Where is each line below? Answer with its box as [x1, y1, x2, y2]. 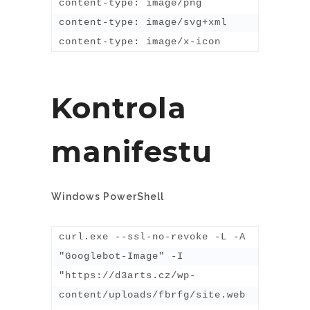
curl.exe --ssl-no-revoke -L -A [59, 230, 246, 242]
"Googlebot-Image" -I [59, 250, 183, 262]
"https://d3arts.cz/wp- [59, 269, 196, 281]
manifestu [51, 133, 212, 170]
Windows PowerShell [51, 190, 164, 202]
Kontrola [51, 89, 187, 126]
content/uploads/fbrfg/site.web [59, 289, 246, 300]
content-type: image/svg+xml [59, 16, 227, 28]
